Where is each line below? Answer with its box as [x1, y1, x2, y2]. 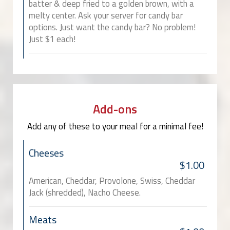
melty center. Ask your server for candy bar [29, 9, 183, 23]
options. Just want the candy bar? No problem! [29, 21, 196, 34]
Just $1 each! [29, 32, 75, 46]
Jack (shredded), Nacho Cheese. [29, 186, 141, 200]
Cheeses [29, 145, 64, 161]
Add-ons [93, 100, 137, 119]
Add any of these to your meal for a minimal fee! [27, 120, 203, 133]
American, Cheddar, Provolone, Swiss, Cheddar [29, 174, 195, 188]
